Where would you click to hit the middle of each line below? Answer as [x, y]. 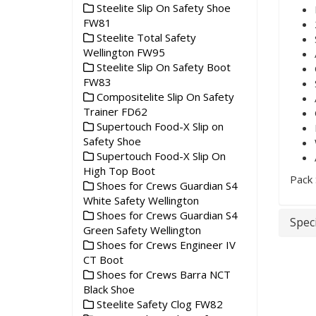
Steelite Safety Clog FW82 [158, 304]
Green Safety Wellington [142, 230]
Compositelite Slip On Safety [164, 97]
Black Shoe [109, 289]
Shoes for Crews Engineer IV [165, 245]
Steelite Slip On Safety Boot [162, 67]
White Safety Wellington [141, 200]
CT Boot [103, 260]
